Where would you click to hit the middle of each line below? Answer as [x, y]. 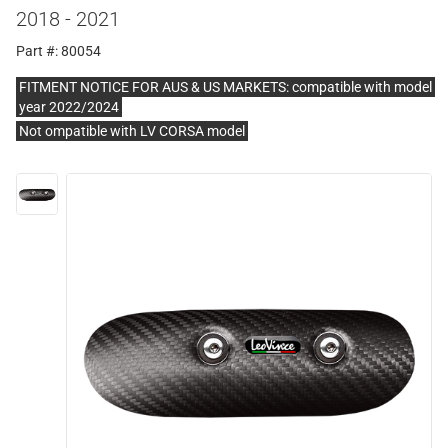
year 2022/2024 [69, 107]
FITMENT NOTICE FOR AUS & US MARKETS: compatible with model [225, 87]
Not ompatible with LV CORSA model [132, 131]
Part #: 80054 [58, 51]
